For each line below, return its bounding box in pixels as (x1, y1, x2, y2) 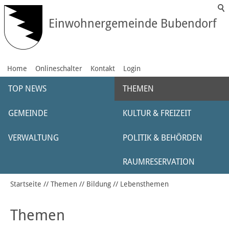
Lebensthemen (120, 180, 169, 188)
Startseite (10, 180, 41, 188)
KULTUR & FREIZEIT (123, 108, 191, 118)
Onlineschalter (35, 64, 82, 73)
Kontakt (90, 64, 115, 73)
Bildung (86, 180, 111, 188)
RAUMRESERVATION (123, 157, 195, 167)
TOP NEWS (8, 84, 47, 94)
